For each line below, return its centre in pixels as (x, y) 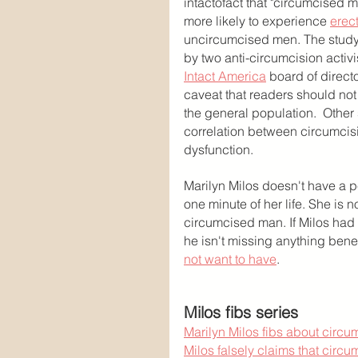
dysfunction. (219, 149)
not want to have (230, 259)
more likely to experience (257, 21)
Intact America (225, 76)
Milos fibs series (241, 312)
